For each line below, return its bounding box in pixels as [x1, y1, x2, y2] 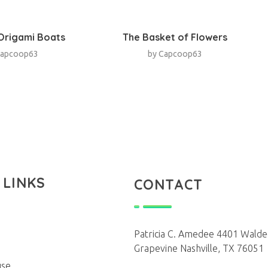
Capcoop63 [158, 48, 202, 59]
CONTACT [134, 175, 203, 193]
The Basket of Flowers [122, 31, 227, 43]
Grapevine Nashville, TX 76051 [134, 242, 264, 254]
